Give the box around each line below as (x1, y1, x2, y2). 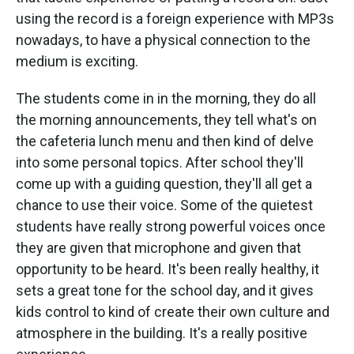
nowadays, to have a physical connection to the (16, 31, 311, 48)
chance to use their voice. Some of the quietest (16, 196, 313, 213)
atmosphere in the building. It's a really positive (16, 324, 307, 341)
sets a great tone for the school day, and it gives (16, 281, 314, 299)
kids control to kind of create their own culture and (16, 303, 330, 320)
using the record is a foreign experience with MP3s (16, 9, 334, 27)
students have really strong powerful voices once (16, 217, 326, 235)
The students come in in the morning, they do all (16, 89, 316, 107)
